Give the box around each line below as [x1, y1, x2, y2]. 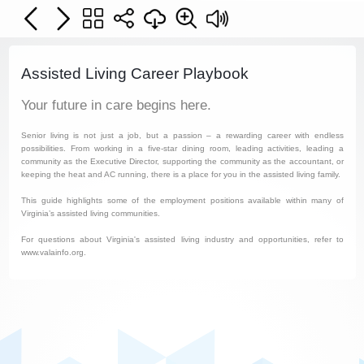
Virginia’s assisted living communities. [21, 209, 160, 218]
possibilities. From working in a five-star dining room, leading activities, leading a [21, 144, 344, 153]
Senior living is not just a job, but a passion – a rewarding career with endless [21, 131, 344, 140]
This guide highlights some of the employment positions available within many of [21, 196, 344, 205]
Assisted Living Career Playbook [21, 65, 249, 82]
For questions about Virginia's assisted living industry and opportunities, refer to [21, 235, 344, 244]
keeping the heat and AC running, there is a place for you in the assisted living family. [21, 170, 340, 179]
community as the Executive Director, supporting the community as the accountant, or [21, 157, 344, 166]
